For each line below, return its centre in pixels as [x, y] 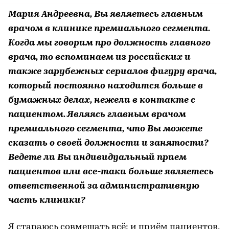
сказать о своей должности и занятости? [108, 143]
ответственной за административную [104, 186]
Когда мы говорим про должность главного [109, 43]
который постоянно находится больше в [106, 86]
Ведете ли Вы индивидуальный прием [97, 157]
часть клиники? [47, 200]
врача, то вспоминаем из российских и [99, 57]
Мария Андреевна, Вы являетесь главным [106, 14]
